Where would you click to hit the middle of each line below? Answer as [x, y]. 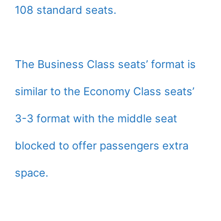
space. [32, 173]
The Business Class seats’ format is [105, 64]
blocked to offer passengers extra [102, 146]
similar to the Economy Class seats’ [105, 92]
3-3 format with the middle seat [96, 119]
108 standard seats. [66, 10]
